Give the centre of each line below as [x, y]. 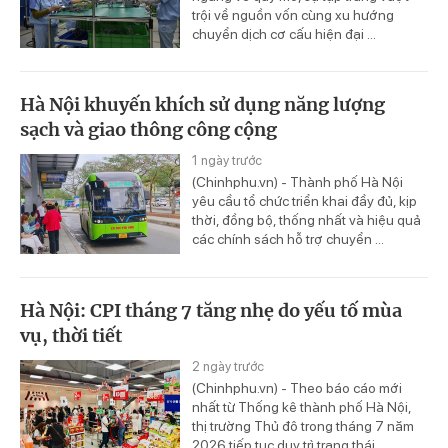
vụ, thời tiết [71, 336]
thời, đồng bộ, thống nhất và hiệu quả [306, 220]
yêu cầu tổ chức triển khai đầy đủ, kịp [304, 201]
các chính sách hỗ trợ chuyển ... [288, 239]
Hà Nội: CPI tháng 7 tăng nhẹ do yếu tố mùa [211, 311]
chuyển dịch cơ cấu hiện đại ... [284, 33]
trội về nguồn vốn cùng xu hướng [293, 14]
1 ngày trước [227, 161]
